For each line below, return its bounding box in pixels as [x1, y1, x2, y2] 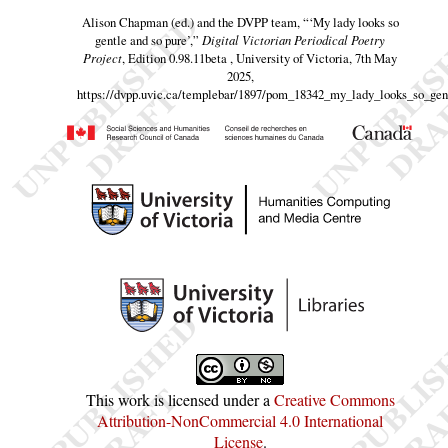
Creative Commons [273, 388, 395, 410]
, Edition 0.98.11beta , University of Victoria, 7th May [122, 48, 397, 67]
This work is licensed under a [85, 388, 274, 410]
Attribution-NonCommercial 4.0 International [97, 409, 383, 431]
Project [83, 48, 122, 66]
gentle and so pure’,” [95, 30, 199, 49]
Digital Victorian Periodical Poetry [202, 30, 385, 48]
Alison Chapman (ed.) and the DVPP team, [81, 12, 303, 31]
